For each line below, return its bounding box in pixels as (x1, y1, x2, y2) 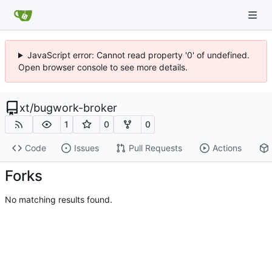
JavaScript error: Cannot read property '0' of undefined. (27, 50, 250, 60)
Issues (73, 143, 99, 154)
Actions (212, 143, 242, 154)
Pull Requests (128, 143, 182, 154)
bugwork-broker (33, 101, 117, 114)
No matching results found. (5, 194, 112, 205)
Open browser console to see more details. (18, 62, 188, 72)
